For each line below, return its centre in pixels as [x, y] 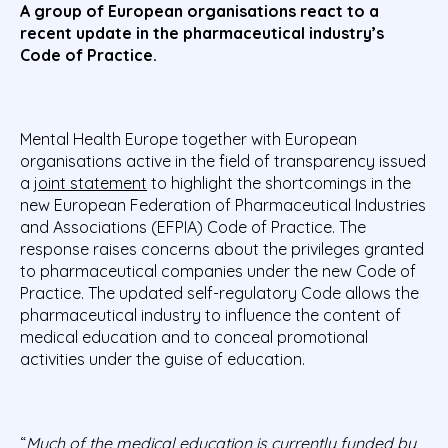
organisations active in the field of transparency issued [223, 161]
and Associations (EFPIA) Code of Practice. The [193, 227]
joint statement [90, 183]
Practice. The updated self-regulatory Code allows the [219, 293]
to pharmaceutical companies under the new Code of [218, 271]
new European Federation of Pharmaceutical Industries [223, 205]
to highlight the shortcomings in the [279, 183]
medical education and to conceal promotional [194, 337]
